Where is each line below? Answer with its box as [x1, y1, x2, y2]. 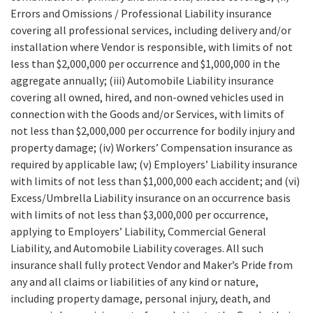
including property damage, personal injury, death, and [10, 291, 270, 306]
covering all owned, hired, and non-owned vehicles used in [10, 90, 284, 105]
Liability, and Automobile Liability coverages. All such [10, 241, 263, 256]
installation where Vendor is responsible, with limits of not [10, 40, 293, 54]
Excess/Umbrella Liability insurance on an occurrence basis [10, 191, 291, 205]
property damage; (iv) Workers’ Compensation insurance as [10, 140, 293, 155]
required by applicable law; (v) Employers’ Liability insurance [10, 157, 298, 172]
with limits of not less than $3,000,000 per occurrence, [10, 208, 268, 222]
